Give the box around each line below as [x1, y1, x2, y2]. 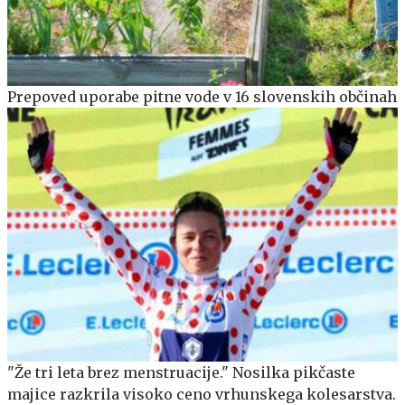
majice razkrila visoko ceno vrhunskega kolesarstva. [7, 384, 396, 403]
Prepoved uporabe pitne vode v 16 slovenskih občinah [7, 87, 397, 106]
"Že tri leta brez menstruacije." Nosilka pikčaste [7, 363, 355, 381]
